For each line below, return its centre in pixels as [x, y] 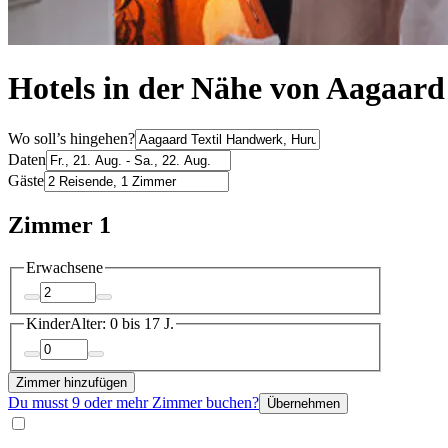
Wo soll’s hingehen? [71, 138]
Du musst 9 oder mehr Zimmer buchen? [133, 402]
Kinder [48, 324]
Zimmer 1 [59, 224]
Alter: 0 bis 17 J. [122, 324]
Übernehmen [303, 403]
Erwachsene [64, 267]
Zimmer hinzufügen [71, 382]
